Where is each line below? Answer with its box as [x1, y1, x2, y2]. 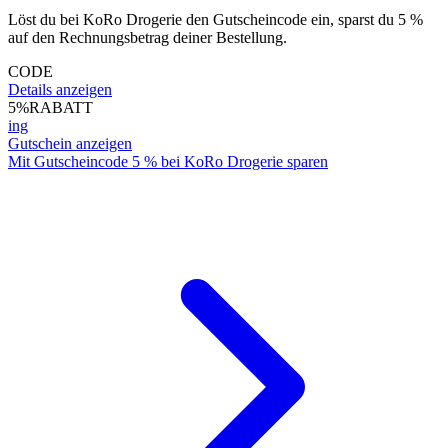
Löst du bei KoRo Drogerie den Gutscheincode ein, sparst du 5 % [8, 10, 423, 28]
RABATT [29, 98, 93, 116]
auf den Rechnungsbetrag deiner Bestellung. [8, 28, 287, 46]
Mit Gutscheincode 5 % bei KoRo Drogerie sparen [8, 152, 328, 170]
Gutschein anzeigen [8, 134, 132, 152]
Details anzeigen [8, 80, 112, 98]
